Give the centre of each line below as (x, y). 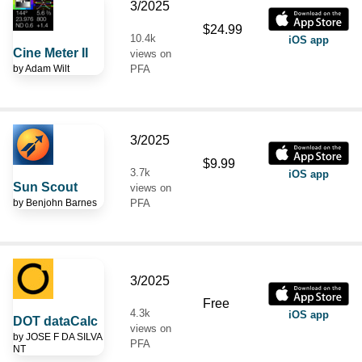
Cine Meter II (51, 53)
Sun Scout (45, 187)
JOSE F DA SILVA (64, 337)
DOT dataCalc (55, 321)
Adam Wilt (47, 68)
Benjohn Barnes (61, 202)
